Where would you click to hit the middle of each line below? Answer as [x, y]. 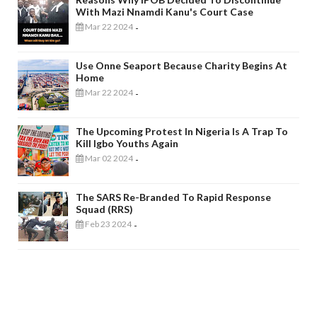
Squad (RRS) [104, 209]
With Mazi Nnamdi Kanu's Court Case [165, 11]
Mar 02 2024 [108, 158]
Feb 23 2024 [108, 224]
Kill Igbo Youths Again [127, 143]
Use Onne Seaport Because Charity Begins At [181, 65]
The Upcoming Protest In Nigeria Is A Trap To [182, 131]
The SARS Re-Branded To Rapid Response [173, 197]
